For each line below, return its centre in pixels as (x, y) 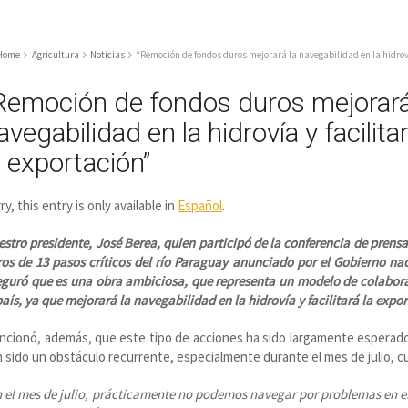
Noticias (107, 55)
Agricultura (55, 55)
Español (200, 205)
